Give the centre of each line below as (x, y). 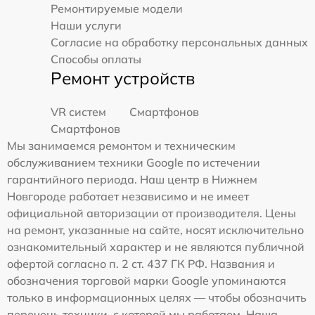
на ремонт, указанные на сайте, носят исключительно (155, 230)
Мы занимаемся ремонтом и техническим (121, 146)
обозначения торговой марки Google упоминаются (147, 281)
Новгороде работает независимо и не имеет (128, 197)
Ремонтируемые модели (117, 9)
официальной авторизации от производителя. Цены (152, 213)
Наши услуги (86, 26)
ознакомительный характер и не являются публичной (156, 247)
